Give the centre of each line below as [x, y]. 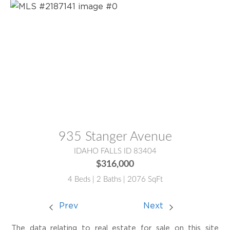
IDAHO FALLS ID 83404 [115, 151]
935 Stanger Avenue [115, 137]
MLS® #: [28, 120]
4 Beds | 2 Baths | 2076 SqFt [115, 179]
